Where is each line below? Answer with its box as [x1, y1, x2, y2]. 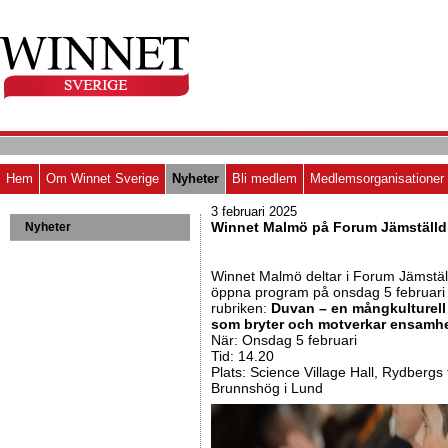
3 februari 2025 [211, 204, 297, 219]
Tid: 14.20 [211, 348, 274, 364]
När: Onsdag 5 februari [211, 332, 357, 348]
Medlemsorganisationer [310, 171, 444, 186]
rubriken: [211, 300, 271, 316]
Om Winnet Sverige [46, 171, 159, 186]
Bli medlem [232, 171, 297, 186]
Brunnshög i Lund [211, 380, 323, 396]
